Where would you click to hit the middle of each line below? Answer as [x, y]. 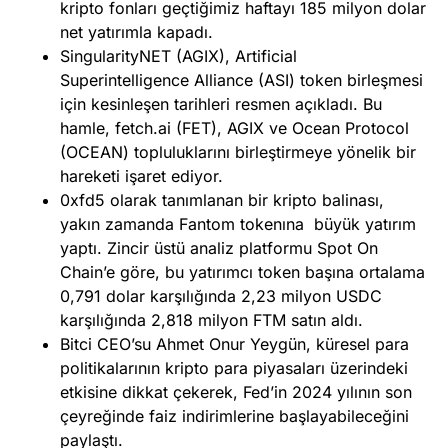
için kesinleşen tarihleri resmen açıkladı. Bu [221, 103]
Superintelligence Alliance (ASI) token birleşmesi [241, 79]
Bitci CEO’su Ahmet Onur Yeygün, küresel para [234, 343]
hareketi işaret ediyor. [141, 175]
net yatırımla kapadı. [136, 31]
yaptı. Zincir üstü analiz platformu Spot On [219, 247]
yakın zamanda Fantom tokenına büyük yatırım [238, 223]
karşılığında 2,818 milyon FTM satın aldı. [211, 319]
